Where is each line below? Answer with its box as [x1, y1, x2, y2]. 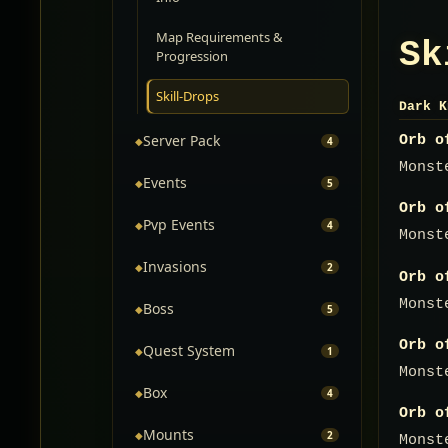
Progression [156, 47, 228, 65]
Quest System [143, 341, 235, 360]
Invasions [143, 257, 207, 276]
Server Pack [143, 131, 220, 150]
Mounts [143, 425, 194, 444]
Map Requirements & [156, 28, 283, 46]
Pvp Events [143, 215, 215, 234]
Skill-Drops [156, 87, 219, 105]
